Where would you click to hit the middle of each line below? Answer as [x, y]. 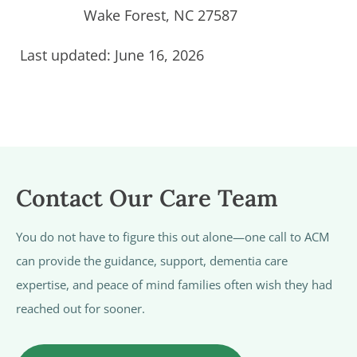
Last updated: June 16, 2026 [112, 55]
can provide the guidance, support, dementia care [152, 260]
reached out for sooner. [80, 308]
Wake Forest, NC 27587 [161, 16]
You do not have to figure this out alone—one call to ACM [173, 236]
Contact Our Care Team [147, 198]
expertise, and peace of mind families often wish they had [174, 284]
